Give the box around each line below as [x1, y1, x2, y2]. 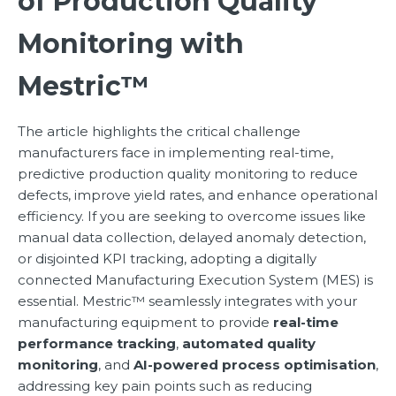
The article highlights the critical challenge [18, 123, 301, 141]
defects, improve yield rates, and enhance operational [18, 187, 377, 204]
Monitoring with [18, 27, 244, 61]
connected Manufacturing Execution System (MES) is [18, 271, 373, 289]
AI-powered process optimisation [133, 356, 376, 374]
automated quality [182, 335, 316, 353]
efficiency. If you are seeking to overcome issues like [18, 208, 366, 225]
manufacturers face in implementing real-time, [18, 144, 333, 162]
